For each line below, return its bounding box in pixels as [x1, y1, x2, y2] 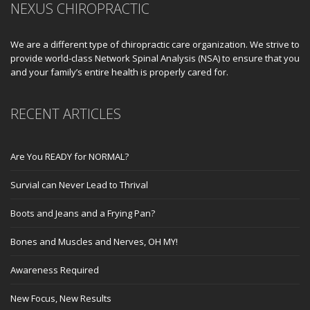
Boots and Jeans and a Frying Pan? [10, 207, 155, 219]
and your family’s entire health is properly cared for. [10, 66, 228, 78]
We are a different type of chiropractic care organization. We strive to [10, 38, 300, 51]
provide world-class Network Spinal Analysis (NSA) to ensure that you [10, 52, 300, 64]
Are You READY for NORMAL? [10, 150, 129, 163]
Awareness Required [10, 264, 99, 276]
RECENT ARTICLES [10, 104, 121, 123]
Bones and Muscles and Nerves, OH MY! [10, 235, 178, 248]
